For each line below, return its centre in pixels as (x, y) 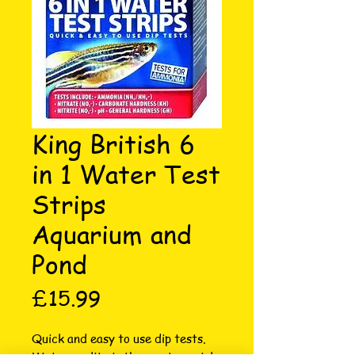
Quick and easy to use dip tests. (119, 338)
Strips (69, 204)
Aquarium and (112, 234)
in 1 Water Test (126, 174)
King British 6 (113, 143)
